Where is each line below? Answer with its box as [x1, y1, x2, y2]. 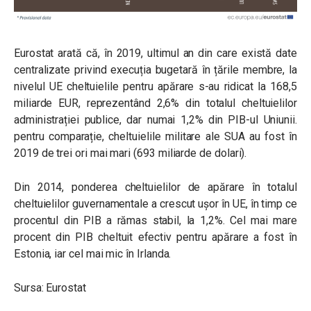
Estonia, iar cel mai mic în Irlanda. [14, 246, 171, 260]
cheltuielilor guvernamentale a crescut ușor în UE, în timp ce [14, 196, 297, 210]
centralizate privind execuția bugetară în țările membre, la [14, 62, 297, 76]
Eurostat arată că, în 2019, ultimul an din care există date [14, 46, 297, 60]
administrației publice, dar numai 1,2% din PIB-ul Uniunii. [14, 112, 297, 126]
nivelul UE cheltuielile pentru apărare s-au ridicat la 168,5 [14, 79, 297, 93]
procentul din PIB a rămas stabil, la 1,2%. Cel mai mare [14, 213, 297, 227]
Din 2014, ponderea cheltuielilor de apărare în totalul [14, 180, 297, 194]
